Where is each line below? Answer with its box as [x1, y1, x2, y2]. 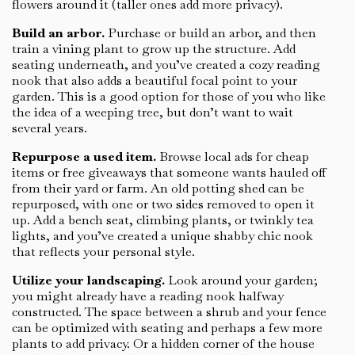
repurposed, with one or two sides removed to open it [12, 196, 315, 213]
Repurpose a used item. [12, 148, 156, 166]
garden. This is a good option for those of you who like [12, 88, 326, 105]
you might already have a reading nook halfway [12, 288, 284, 305]
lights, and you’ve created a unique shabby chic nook [12, 227, 313, 245]
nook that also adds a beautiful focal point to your [12, 72, 297, 90]
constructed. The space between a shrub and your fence [12, 303, 326, 321]
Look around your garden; [165, 272, 318, 289]
